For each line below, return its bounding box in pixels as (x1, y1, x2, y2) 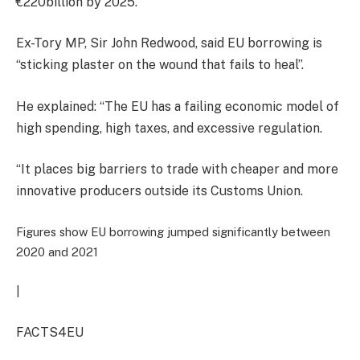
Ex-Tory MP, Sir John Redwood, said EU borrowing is (16, 35, 322, 51)
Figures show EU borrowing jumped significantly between (16, 225, 330, 239)
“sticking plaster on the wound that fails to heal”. (16, 57, 304, 73)
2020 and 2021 (16, 245, 98, 260)
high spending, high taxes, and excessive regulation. (16, 120, 322, 136)
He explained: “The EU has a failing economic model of (16, 98, 339, 114)
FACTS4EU (16, 325, 84, 341)
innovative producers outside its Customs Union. (16, 183, 303, 199)
